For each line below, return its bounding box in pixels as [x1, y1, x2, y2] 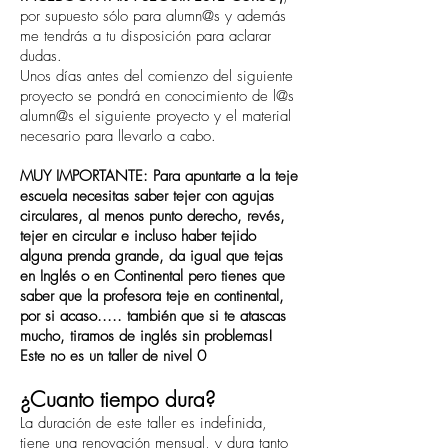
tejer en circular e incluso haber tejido [20, 226, 256, 247]
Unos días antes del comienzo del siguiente [20, 66, 293, 87]
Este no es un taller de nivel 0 [20, 346, 206, 367]
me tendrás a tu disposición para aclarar [20, 26, 271, 47]
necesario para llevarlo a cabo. [20, 126, 216, 147]
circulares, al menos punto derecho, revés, [20, 206, 285, 227]
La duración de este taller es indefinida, [20, 413, 267, 434]
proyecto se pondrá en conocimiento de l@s [20, 86, 294, 107]
